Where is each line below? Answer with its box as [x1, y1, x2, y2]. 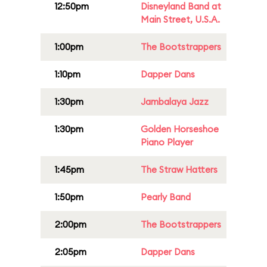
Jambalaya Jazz [141, 96, 209, 107]
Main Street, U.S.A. [141, 14, 220, 25]
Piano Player [141, 136, 193, 148]
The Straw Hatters [141, 164, 218, 175]
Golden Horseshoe [141, 123, 219, 135]
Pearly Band [141, 191, 191, 203]
